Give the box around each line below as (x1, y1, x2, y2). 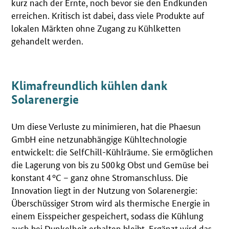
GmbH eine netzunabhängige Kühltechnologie (11, 132, 188, 145)
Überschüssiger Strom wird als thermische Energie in (11, 196, 211, 209)
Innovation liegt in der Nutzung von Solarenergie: (11, 184, 198, 196)
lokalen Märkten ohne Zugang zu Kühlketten (11, 21, 181, 34)
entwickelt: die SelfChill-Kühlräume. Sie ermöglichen (11, 145, 214, 158)
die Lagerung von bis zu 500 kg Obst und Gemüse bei (11, 158, 209, 171)
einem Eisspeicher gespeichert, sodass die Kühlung (11, 209, 204, 222)
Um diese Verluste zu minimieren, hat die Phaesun (11, 120, 201, 132)
